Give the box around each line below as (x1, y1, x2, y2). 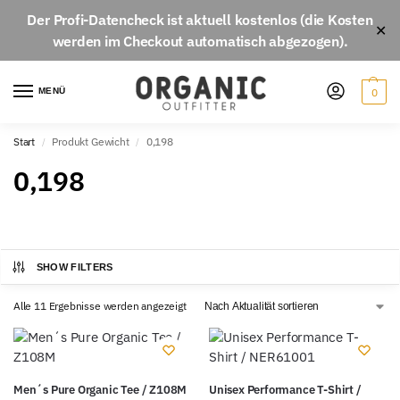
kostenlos (234, 11, 297, 29)
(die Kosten (296, 11, 373, 29)
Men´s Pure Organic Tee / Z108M (13, 382, 187, 397)
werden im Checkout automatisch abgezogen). (52, 32, 348, 50)
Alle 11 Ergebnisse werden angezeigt (13, 299, 187, 312)
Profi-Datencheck (53, 11, 164, 29)
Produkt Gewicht (52, 135, 129, 148)
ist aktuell (163, 11, 235, 29)
